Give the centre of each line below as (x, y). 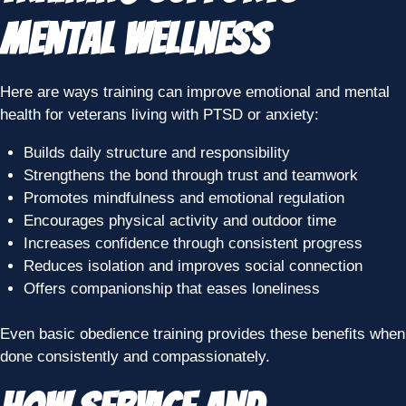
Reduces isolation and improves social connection (193, 266)
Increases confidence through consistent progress (193, 243)
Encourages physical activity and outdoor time (179, 220)
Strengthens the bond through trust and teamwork (190, 175)
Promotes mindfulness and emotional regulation (184, 198)
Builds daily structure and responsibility (156, 152)
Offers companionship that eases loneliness (171, 288)
